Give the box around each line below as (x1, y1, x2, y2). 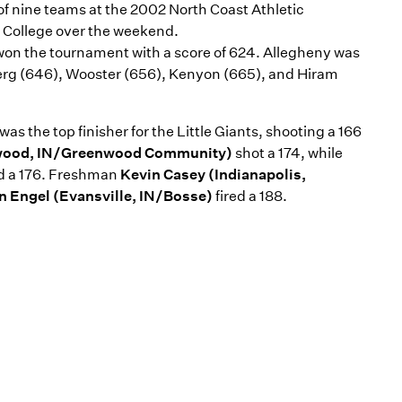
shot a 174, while (232, 144, 343, 162)
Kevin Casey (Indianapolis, (120, 166, 306, 183)
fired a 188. (213, 188, 287, 205)
